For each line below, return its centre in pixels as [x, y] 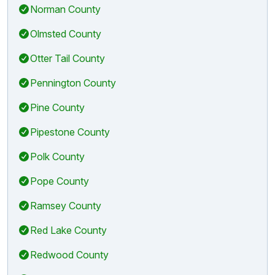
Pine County [57, 107]
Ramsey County [66, 205]
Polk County [57, 156]
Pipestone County [70, 132]
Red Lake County [68, 230]
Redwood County [69, 254]
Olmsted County [66, 33]
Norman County [65, 9]
